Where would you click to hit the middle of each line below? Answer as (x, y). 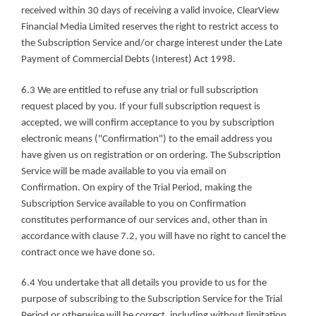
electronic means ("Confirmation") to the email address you (147, 139)
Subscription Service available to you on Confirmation (134, 204)
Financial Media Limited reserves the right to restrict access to (150, 28)
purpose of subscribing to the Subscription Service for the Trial (152, 300)
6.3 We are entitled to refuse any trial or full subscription (140, 90)
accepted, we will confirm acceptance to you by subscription (148, 123)
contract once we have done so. (88, 253)
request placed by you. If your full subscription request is (141, 107)
